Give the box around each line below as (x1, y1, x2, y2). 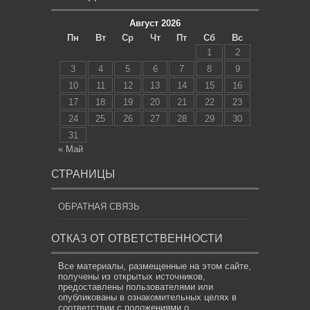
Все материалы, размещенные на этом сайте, (58, 260, 251, 271)
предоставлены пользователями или (58, 281, 213, 292)
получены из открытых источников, (58, 271, 206, 282)
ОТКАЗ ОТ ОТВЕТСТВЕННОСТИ (51, 232, 223, 244)
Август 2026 (129, 17, 181, 28)
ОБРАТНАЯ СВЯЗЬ (58, 201, 140, 212)
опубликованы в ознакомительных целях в (58, 291, 237, 302)
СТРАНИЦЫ (51, 167, 115, 180)
